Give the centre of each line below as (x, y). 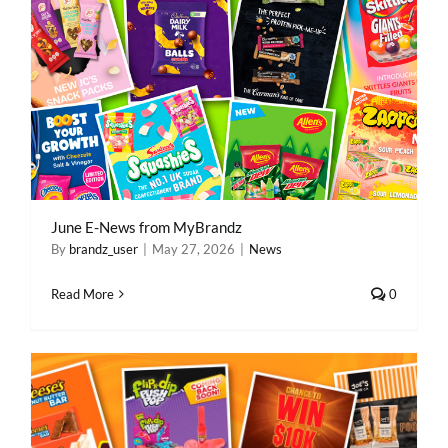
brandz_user (103, 249)
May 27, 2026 (193, 249)
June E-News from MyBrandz (146, 227)
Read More (82, 294)
